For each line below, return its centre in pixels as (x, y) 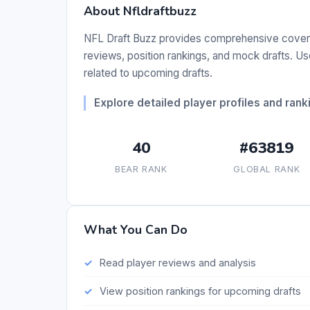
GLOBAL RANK (267, 170)
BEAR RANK (141, 170)
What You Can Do (136, 230)
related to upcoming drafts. (148, 73)
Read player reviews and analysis (177, 262)
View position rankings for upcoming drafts (200, 291)
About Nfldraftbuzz (140, 11)
